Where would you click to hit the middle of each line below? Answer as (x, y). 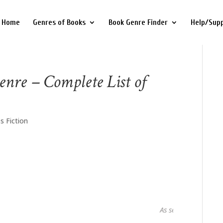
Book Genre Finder (138, 22)
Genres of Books (59, 22)
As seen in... (171, 210)
